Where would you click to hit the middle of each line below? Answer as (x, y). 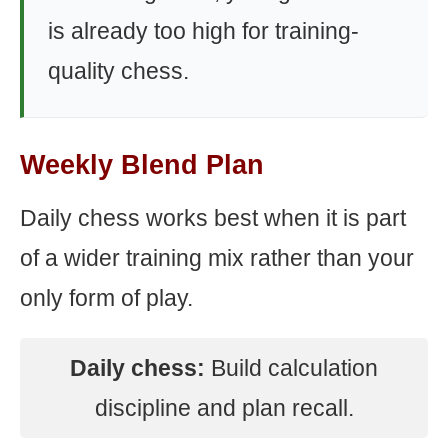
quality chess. (118, 71)
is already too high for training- (203, 31)
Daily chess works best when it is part (213, 218)
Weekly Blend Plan (142, 165)
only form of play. (106, 298)
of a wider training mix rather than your (217, 258)
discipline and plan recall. (224, 408)
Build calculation (291, 368)
